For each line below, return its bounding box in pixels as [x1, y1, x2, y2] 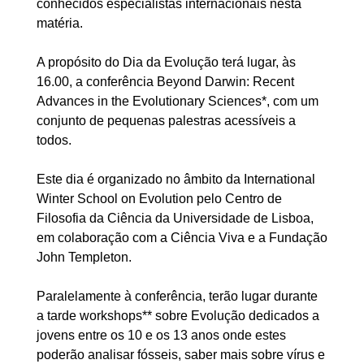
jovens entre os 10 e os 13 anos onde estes [37, 328, 286, 342]
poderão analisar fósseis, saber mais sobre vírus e [37, 348, 325, 362]
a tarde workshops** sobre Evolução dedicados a [37, 309, 319, 323]
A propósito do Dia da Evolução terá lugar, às [37, 55, 296, 69]
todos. [37, 133, 71, 147]
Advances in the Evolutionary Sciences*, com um [37, 94, 318, 108]
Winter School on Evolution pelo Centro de [37, 192, 282, 206]
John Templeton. [37, 250, 132, 264]
